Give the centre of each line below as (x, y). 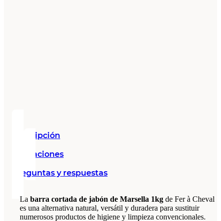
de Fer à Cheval (189, 199)
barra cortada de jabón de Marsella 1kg (97, 199)
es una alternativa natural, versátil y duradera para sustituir (110, 208)
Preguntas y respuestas (60, 173)
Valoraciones (38, 154)
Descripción (36, 135)
